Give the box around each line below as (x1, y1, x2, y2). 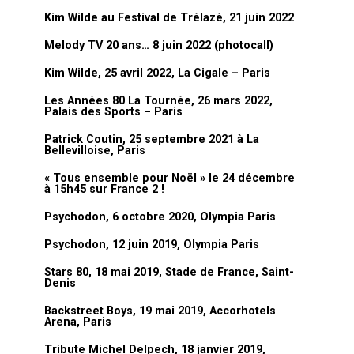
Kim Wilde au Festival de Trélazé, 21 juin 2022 (44, 11, 294, 24)
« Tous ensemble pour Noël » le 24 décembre (44, 171, 295, 185)
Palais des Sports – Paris (44, 105, 183, 119)
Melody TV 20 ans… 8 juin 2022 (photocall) (44, 39, 273, 52)
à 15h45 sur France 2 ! (44, 183, 164, 196)
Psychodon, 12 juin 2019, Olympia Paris (44, 238, 259, 251)
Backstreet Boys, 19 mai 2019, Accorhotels (44, 304, 276, 318)
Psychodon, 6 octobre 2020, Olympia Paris (44, 210, 276, 224)
